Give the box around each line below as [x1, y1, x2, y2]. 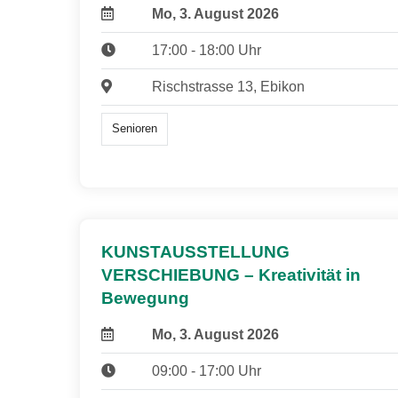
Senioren [112, 122, 158, 136]
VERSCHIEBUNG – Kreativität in [101, 265, 361, 284]
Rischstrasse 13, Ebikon [151, 79, 305, 95]
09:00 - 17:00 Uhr [151, 362, 261, 378]
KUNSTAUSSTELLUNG [101, 242, 290, 261]
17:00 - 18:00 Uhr [151, 43, 261, 59]
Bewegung [101, 288, 189, 307]
